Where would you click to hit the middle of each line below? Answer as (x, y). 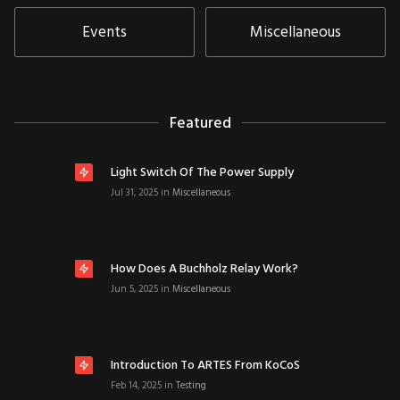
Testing (191, 386)
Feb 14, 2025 (136, 386)
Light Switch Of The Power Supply (202, 173)
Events (104, 33)
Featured (200, 124)
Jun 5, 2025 (134, 289)
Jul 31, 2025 (134, 193)
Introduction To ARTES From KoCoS (205, 366)
